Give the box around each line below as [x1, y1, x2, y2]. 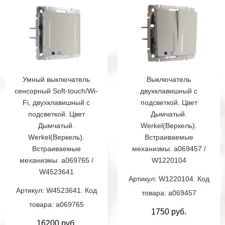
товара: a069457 [141, 189, 196, 197]
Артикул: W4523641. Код [16, 186, 97, 195]
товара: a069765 [29, 200, 84, 209]
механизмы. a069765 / [19, 156, 93, 165]
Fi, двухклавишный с [23, 98, 90, 107]
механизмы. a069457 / [132, 145, 206, 153]
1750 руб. [151, 207, 186, 216]
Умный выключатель [23, 75, 90, 84]
